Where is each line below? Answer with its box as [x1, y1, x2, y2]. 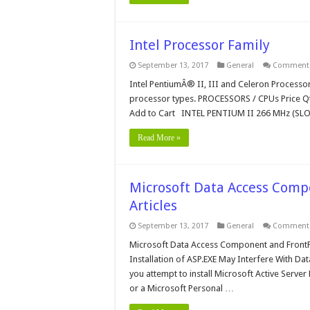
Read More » [138, 133, 181, 143]
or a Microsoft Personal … [129, 283, 234, 293]
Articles [129, 197, 177, 214]
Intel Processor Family [129, 37, 270, 53]
